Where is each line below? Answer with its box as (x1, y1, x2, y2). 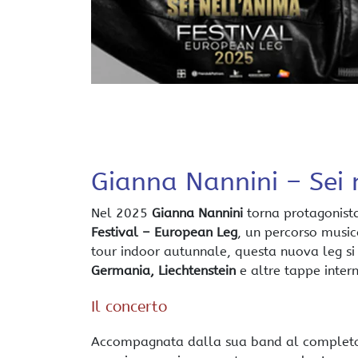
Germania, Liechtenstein (91, 263, 236, 278)
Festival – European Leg (91, 225, 237, 240)
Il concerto (91, 297, 167, 316)
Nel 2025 (91, 205, 152, 221)
